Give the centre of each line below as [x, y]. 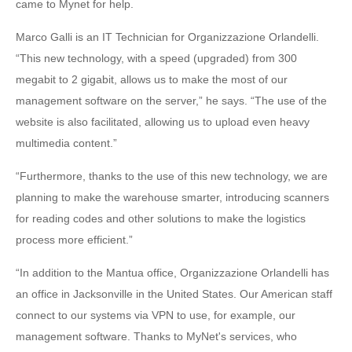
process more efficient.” [74, 240]
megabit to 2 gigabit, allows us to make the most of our [152, 79]
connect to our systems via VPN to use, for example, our [156, 315]
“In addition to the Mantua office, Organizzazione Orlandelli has [172, 273]
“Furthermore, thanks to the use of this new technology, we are [172, 176]
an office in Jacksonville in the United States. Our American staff [174, 294]
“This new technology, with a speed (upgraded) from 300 [156, 58]
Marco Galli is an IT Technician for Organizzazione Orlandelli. [167, 37]
